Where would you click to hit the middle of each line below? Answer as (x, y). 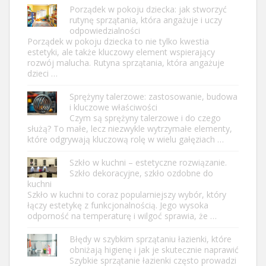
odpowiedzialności (105, 31)
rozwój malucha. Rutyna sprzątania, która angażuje (126, 63)
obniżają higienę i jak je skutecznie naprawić (154, 250)
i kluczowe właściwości (113, 107)
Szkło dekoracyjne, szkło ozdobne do (141, 173)
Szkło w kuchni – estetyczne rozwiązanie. (148, 163)
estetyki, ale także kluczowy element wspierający (121, 52)
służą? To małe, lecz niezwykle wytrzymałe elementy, (130, 129)
